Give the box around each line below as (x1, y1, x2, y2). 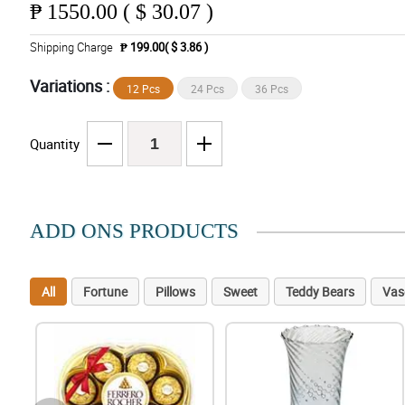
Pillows (155, 283, 195, 301)
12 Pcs (126, 81, 160, 97)
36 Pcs (254, 81, 288, 97)
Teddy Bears (285, 283, 354, 301)
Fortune (82, 283, 127, 301)
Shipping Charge (29, 39, 113, 56)
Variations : (29, 75, 113, 98)
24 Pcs (190, 81, 224, 97)
